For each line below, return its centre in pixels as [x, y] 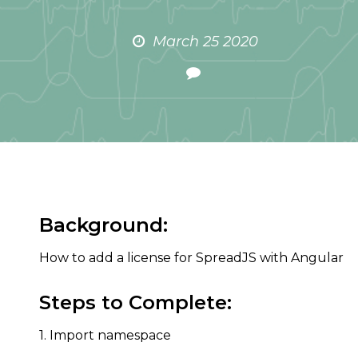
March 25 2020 [205, 42]
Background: [103, 225]
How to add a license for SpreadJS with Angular [191, 258]
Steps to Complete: [135, 302]
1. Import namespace [105, 335]
